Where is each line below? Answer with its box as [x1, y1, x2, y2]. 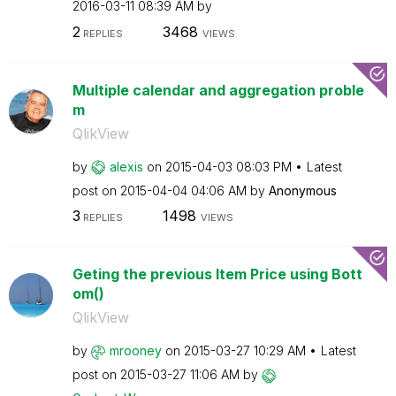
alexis [109, 158, 143, 174]
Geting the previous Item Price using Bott [72, 265, 362, 283]
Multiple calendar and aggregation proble [72, 80, 364, 99]
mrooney [109, 343, 162, 358]
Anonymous [268, 182, 337, 198]
